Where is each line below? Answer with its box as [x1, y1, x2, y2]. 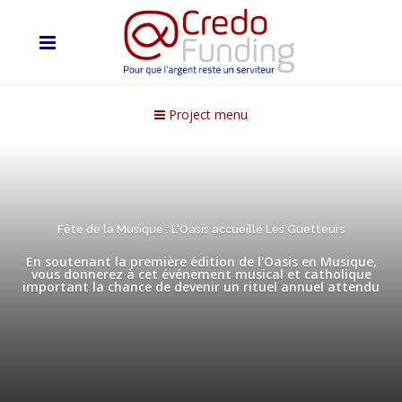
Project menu [165, 106, 248, 124]
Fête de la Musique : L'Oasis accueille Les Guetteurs [57, 223, 345, 237]
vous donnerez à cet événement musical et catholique [31, 266, 371, 284]
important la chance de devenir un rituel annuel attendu [22, 278, 380, 296]
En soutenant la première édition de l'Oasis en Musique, [25, 253, 377, 271]
